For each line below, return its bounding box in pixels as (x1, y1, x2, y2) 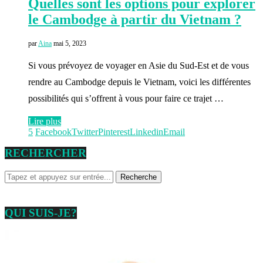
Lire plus (28, 116, 61, 127)
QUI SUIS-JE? (5, 206, 77, 219)
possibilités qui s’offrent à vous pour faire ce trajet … (28, 93, 224, 104)
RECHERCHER (5, 147, 86, 160)
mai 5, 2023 (53, 39, 86, 48)
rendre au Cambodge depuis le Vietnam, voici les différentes (28, 77, 251, 87)
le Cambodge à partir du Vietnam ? (28, 12, 241, 28)
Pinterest (98, 127, 130, 137)
